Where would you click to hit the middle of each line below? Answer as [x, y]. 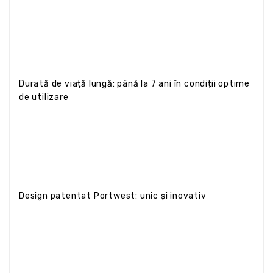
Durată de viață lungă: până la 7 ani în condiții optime [134, 83]
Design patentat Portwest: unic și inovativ [113, 196]
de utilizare [44, 97]
